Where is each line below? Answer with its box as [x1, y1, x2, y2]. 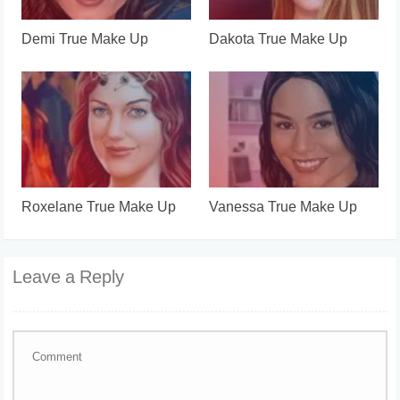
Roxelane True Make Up [21, 196, 177, 221]
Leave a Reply [12, 263, 125, 294]
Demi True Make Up [21, 28, 149, 53]
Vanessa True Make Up [209, 196, 357, 221]
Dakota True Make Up [209, 28, 347, 53]
